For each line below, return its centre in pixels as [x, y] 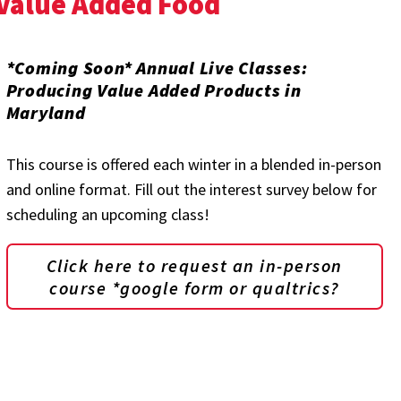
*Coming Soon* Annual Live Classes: [157, 68]
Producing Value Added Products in [154, 90]
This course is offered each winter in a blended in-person [193, 164]
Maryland [46, 112]
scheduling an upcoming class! [107, 214]
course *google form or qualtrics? [195, 288]
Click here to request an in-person [194, 265]
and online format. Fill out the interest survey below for [191, 189]
